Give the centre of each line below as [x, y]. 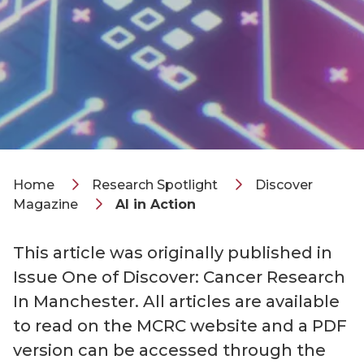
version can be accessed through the [169, 350]
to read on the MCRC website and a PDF [180, 326]
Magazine [45, 204]
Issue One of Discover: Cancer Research [179, 277]
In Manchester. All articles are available [176, 301]
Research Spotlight [155, 185]
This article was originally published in [173, 253]
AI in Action [156, 204]
